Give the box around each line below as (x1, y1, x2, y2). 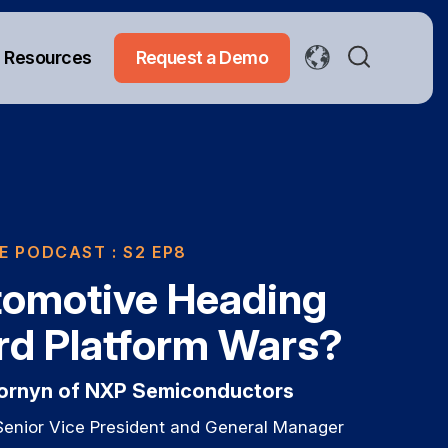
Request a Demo (135, 47, 268, 68)
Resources (4, 47, 92, 68)
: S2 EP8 (106, 242, 188, 262)
